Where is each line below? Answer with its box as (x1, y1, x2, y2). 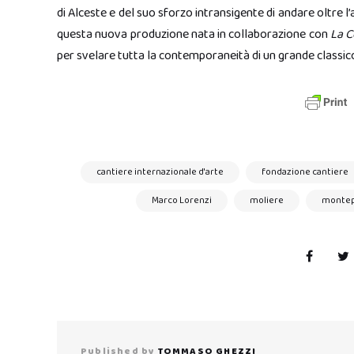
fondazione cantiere (262, 164, 348, 179)
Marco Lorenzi (152, 193, 212, 208)
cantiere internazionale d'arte (96, 164, 224, 179)
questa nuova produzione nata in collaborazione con (57, 24, 330, 44)
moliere (250, 193, 284, 208)
